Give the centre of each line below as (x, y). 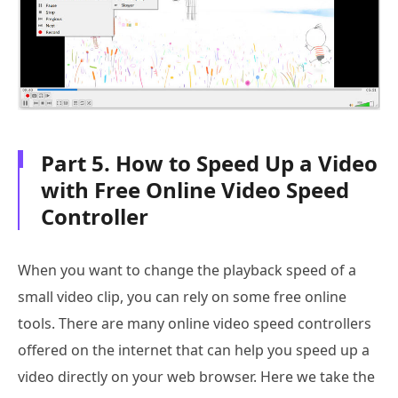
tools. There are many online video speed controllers (195, 323)
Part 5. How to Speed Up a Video (209, 163)
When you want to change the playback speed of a (187, 270)
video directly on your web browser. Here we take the (196, 376)
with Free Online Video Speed (195, 189)
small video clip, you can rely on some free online (182, 296)
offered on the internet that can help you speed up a (194, 350)
